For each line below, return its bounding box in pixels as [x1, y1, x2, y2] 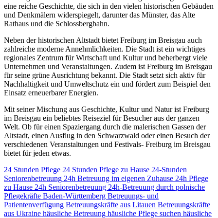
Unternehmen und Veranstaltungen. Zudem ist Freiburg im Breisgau [4, 62, 212, 71]
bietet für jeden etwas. [4, 148, 71, 157]
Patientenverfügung [4, 200, 66, 209]
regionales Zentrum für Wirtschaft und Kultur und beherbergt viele [4, 53, 207, 62]
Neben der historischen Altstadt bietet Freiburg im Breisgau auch [4, 36, 202, 44]
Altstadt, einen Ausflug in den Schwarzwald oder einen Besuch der [4, 131, 210, 140]
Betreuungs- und [108, 191, 159, 200]
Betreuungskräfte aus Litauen [66, 200, 158, 209]
